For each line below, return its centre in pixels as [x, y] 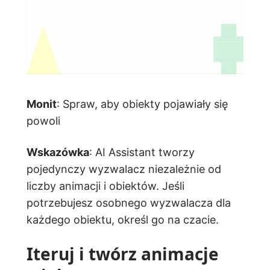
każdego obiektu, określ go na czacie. [123, 219]
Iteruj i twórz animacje [123, 253]
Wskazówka [58, 152]
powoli [43, 121]
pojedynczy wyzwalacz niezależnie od [124, 169]
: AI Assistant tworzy [142, 152]
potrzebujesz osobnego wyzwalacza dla [129, 202]
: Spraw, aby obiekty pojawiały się [142, 104]
